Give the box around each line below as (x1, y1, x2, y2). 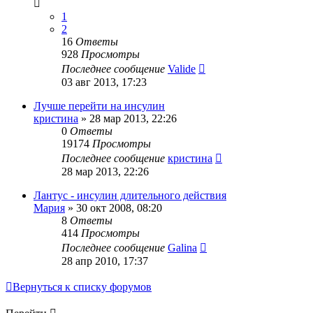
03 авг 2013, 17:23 (61, 76, 147, 89)
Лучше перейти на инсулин (34, 100, 165, 112)
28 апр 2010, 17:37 (61, 255, 148, 268)
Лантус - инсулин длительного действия (34, 189, 226, 202)
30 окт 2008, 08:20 (76, 202, 162, 214)
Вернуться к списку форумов (13, 281, 152, 293)
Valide (168, 63, 196, 75)
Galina (168, 242, 197, 254)
